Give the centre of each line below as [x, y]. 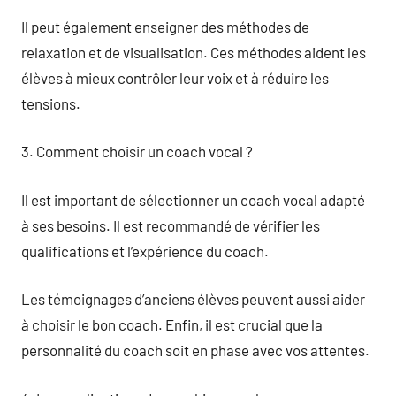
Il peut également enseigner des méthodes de [165, 26]
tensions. [51, 103]
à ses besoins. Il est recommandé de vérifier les [171, 225]
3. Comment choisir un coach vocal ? [137, 151]
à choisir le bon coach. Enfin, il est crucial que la [172, 324]
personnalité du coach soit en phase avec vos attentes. [195, 350]
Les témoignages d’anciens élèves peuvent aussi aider [193, 299]
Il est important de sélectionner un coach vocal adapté [193, 199]
